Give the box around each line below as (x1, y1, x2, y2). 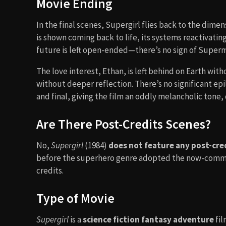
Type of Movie (36, 190, 115, 206)
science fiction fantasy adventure (83, 213, 214, 225)
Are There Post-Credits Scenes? (36, 116, 211, 132)
